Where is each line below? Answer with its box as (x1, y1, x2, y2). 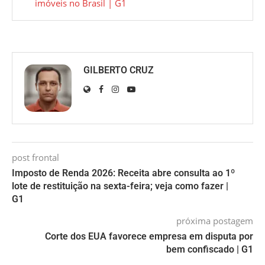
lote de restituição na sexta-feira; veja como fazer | (12, 180, 228, 192)
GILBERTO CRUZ (83, 64, 154, 76)
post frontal (12, 151, 59, 164)
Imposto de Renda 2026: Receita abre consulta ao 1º (12, 167, 235, 179)
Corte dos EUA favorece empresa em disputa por (45, 231, 253, 243)
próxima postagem (176, 215, 253, 227)
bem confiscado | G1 (166, 244, 253, 256)
